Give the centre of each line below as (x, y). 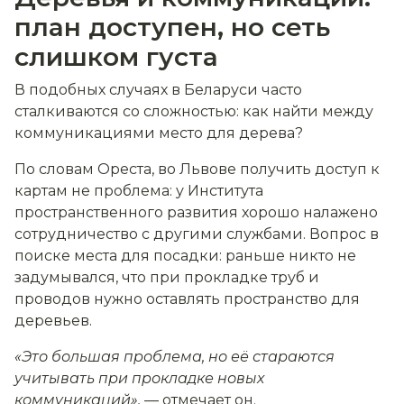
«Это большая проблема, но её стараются (174, 357)
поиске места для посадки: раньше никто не (185, 256)
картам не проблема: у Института (139, 191)
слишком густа (116, 57)
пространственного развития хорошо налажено (196, 213)
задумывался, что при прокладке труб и (167, 278)
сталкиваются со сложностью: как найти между (194, 112)
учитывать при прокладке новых (139, 379)
